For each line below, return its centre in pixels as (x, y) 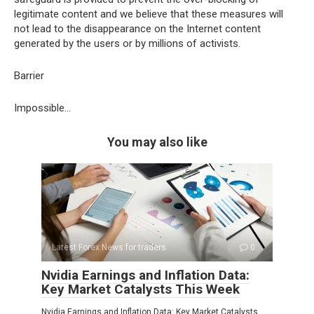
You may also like (157, 142)
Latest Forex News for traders (109, 247)
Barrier (29, 76)
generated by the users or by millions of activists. (127, 43)
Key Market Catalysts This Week (141, 289)
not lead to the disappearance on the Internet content (137, 29)
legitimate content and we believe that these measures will (149, 14)
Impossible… (42, 108)
